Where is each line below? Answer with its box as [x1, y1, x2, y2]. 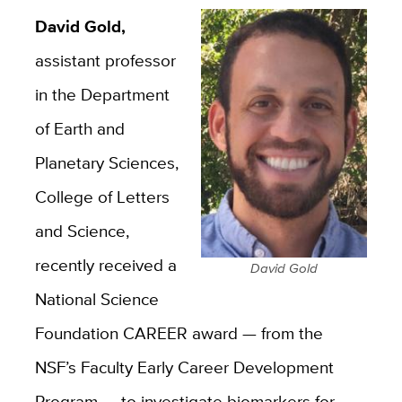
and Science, [34, 217, 129, 243]
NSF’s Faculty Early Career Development [34, 354, 334, 380]
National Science [34, 285, 159, 311]
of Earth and [34, 115, 125, 141]
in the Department [34, 81, 170, 107]
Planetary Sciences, [34, 149, 179, 175]
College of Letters [34, 183, 170, 209]
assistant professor [34, 47, 176, 73]
